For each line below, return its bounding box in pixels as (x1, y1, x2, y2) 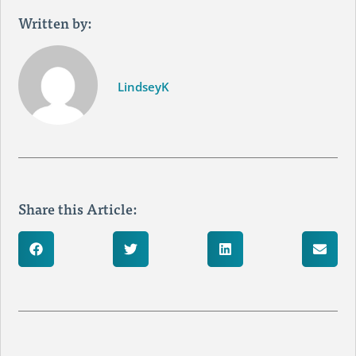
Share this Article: (18, 196, 138, 220)
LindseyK (118, 78, 170, 95)
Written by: (18, 10, 93, 34)
